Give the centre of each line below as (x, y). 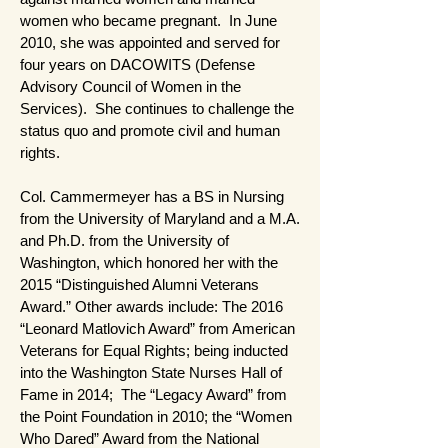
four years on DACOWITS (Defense (137, 64)
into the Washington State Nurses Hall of (151, 372)
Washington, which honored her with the (149, 262)
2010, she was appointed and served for (150, 42)
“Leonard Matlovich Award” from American (157, 328)
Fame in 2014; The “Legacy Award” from (153, 394)
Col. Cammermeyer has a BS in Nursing (152, 196)
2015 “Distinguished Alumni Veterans (139, 284)
